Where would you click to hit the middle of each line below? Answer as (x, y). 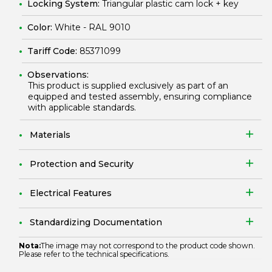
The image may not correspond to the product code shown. (148, 246)
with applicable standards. (82, 107)
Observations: (58, 75)
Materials (50, 135)
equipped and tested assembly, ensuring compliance (140, 97)
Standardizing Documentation (96, 222)
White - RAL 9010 (93, 27)
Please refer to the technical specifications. (94, 254)
